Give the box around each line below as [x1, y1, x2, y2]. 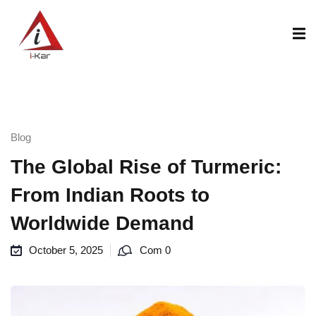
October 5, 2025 [29, 244, 103, 256]
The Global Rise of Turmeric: [11, 156, 281, 178]
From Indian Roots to [11, 184, 209, 206]
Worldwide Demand [11, 212, 194, 234]
